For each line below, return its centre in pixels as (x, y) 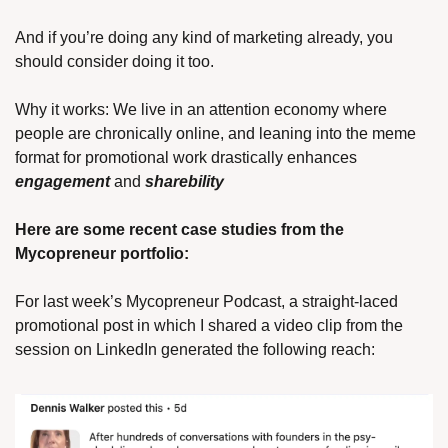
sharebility (186, 181)
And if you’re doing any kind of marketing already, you (204, 37)
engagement (62, 181)
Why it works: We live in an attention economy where (201, 109)
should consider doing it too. (116, 61)
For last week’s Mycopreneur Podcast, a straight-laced (206, 301)
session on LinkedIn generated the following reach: (195, 349)
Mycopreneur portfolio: (102, 253)
